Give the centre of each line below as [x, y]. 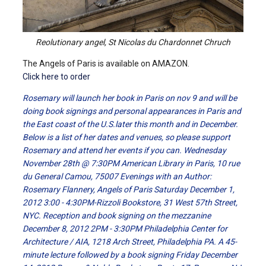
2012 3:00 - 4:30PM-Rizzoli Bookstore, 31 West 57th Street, [130, 203]
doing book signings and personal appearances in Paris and [132, 111]
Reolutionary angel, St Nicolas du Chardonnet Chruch [133, 42]
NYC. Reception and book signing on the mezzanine [117, 216]
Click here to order [57, 77]
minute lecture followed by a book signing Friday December [130, 255]
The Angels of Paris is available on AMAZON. [106, 64]
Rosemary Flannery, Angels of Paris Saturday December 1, [129, 190]
